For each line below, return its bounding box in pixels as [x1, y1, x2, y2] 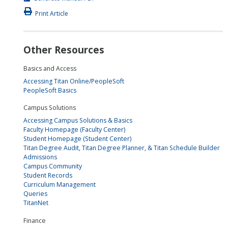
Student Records [23, 171, 72, 180]
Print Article [35, 9, 68, 18]
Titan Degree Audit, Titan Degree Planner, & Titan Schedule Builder [23, 144, 220, 153]
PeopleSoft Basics [23, 85, 76, 95]
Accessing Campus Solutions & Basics [23, 116, 132, 125]
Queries [23, 189, 47, 198]
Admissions [23, 153, 57, 162]
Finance [23, 216, 46, 225]
